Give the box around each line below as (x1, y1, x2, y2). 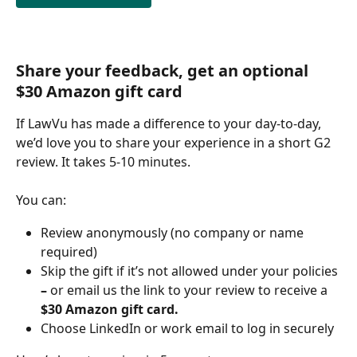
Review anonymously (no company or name (41, 223, 307, 241)
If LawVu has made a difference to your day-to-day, (16, 114, 324, 132)
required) (41, 242, 97, 261)
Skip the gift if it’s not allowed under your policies (41, 261, 341, 280)
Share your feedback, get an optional (16, 59, 312, 81)
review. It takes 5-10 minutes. (16, 152, 194, 171)
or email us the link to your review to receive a (50, 280, 328, 299)
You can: (16, 191, 66, 210)
